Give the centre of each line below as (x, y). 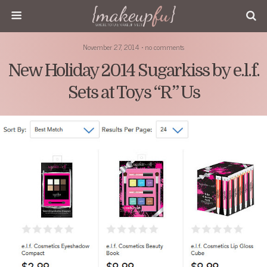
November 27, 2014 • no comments (133, 47)
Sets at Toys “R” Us (133, 93)
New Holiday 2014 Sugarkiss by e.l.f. (133, 71)
